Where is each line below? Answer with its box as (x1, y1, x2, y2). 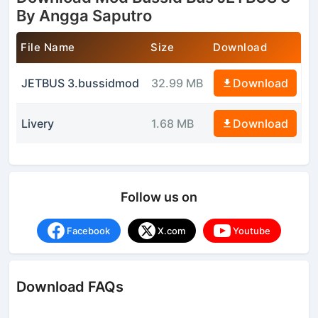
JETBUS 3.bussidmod (21, 75, 139, 90)
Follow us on (121, 189, 197, 204)
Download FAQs (16, 278, 124, 295)
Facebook (67, 224, 110, 236)
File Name (21, 40, 75, 54)
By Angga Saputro (16, 6, 153, 25)
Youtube (233, 224, 270, 236)
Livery (21, 116, 54, 131)
